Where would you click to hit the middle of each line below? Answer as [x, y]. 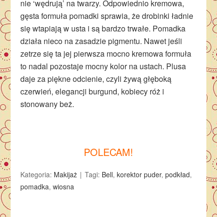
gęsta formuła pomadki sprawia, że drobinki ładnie [107, 16]
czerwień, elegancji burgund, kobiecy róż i [93, 91]
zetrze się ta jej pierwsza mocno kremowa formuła [106, 54]
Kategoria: [37, 174]
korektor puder [139, 174]
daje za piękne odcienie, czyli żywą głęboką [96, 79]
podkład [178, 174]
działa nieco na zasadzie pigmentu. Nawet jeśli [101, 41]
